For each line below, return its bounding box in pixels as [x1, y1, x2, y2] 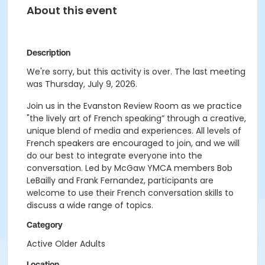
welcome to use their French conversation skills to [27, 187, 234, 199]
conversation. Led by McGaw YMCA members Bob [27, 162, 232, 174]
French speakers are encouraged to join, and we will [27, 137, 240, 149]
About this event [27, 3, 117, 18]
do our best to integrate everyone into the [27, 150, 202, 161]
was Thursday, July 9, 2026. [27, 78, 137, 90]
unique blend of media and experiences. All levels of [27, 125, 241, 137]
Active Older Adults [27, 238, 105, 250]
